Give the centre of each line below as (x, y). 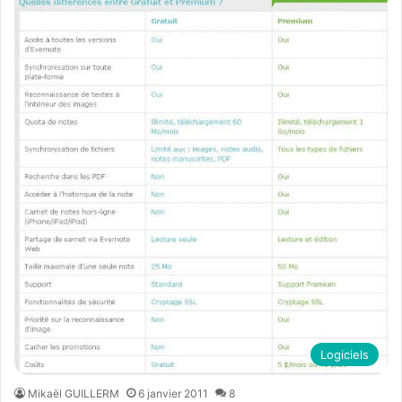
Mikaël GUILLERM (74, 393)
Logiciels (345, 354)
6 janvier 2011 (173, 393)
